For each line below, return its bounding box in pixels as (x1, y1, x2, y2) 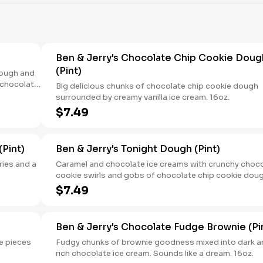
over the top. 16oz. (56, 193, 127, 203)
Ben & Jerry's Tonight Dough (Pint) (56, 143, 220, 155)
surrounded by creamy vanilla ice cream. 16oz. (56, 92, 230, 102)
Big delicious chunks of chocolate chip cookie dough (56, 81, 258, 91)
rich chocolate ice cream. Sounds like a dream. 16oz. (56, 248, 254, 258)
